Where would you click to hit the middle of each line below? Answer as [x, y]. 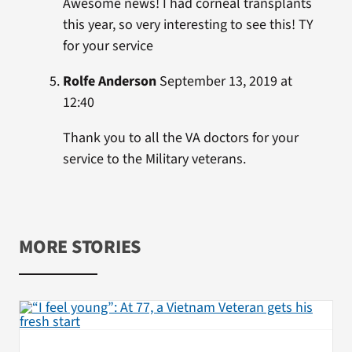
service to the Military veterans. [154, 159]
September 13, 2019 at [224, 82]
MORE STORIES [80, 247]
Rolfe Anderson [109, 82]
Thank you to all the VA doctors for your [180, 138]
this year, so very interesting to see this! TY [188, 25]
